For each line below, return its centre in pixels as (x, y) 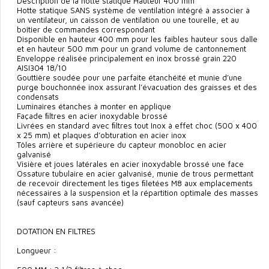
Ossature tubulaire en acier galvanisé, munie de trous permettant (135, 174)
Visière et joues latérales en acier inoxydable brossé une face (130, 164)
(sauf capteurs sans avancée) (70, 203)
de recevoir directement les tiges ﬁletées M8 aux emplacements (135, 183)
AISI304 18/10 (42, 68)
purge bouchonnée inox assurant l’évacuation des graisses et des (137, 87)
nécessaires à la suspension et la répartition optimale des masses (138, 193)
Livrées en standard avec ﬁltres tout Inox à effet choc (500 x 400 (137, 126)
